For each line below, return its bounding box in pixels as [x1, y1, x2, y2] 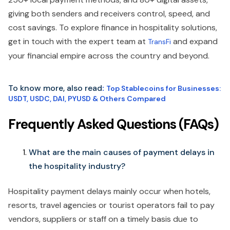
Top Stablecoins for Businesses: [106, 83, 221, 93]
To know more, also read [8, 82, 102, 93]
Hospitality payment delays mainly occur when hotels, [8, 185, 210, 197]
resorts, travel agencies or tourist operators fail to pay [8, 199, 215, 210]
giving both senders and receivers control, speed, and [8, 8, 210, 19]
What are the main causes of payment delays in [29, 146, 215, 158]
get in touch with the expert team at [8, 35, 148, 47]
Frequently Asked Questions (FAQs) [8, 115, 219, 133]
